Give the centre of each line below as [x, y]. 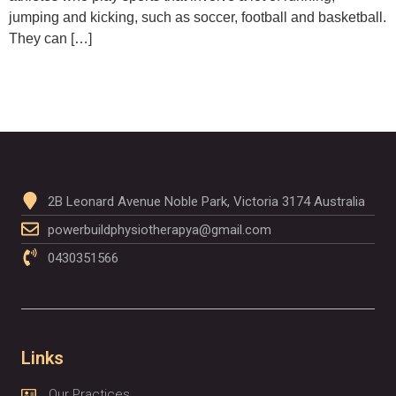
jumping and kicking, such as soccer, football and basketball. [198, 17]
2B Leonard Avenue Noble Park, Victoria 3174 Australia [206, 202]
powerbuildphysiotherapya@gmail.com [160, 230]
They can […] [50, 38]
